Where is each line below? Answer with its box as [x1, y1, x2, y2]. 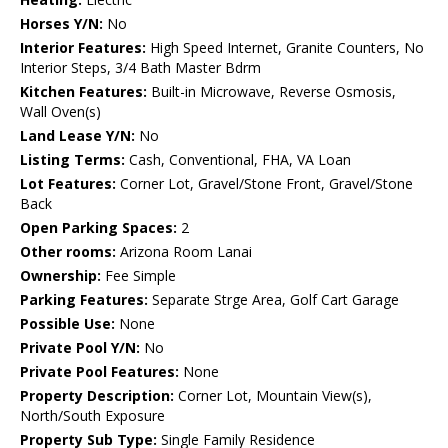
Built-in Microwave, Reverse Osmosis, [147, 82, 396, 102]
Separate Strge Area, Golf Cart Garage [148, 290, 399, 310]
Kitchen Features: [20, 82, 147, 102]
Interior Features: [20, 38, 146, 58]
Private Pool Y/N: [20, 338, 140, 358]
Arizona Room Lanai [116, 242, 252, 262]
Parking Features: [20, 290, 148, 310]
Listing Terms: [20, 150, 125, 170]
